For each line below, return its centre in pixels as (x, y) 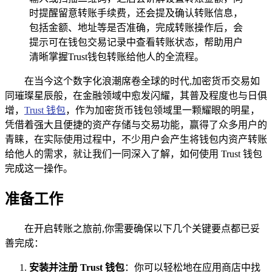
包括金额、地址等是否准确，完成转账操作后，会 (136, 27)
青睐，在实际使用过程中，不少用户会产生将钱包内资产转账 (136, 139)
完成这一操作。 (39, 168)
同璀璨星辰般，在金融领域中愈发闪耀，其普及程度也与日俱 (136, 95)
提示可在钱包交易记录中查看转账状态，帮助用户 (136, 42)
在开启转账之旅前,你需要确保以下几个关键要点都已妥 (142, 228)
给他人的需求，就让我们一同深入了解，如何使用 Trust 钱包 (134, 154)
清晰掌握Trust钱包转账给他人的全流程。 (117, 56)
